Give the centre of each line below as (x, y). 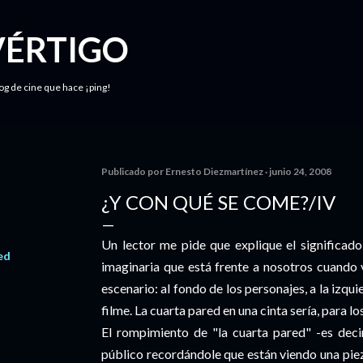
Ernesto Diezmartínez (214, 171)
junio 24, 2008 (300, 171)
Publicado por (133, 171)
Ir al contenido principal (181, 20)
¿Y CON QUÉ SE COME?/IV (218, 202)
